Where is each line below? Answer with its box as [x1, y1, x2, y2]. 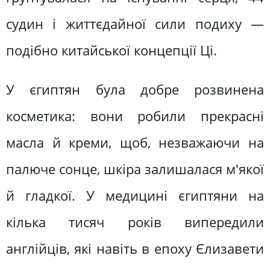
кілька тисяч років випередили [6, 213, 264, 232]
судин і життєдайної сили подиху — [6, 14, 264, 33]
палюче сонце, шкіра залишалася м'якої [6, 160, 264, 179]
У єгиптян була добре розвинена [6, 80, 264, 99]
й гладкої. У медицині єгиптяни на [6, 186, 264, 206]
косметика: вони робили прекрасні [6, 107, 264, 126]
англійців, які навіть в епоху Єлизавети [6, 239, 264, 259]
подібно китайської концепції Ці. [6, 40, 217, 60]
